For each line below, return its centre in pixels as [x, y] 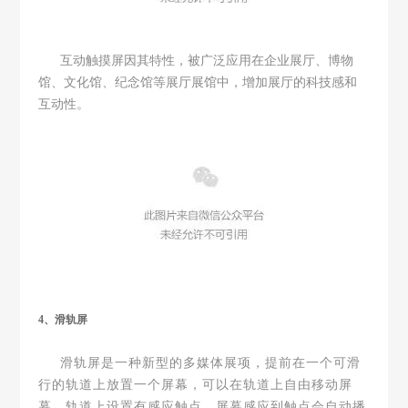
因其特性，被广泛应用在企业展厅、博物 [239, 60]
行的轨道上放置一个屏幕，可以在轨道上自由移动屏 [196, 384]
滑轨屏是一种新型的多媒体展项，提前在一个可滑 [211, 362]
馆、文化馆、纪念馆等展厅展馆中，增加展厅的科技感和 [198, 82]
